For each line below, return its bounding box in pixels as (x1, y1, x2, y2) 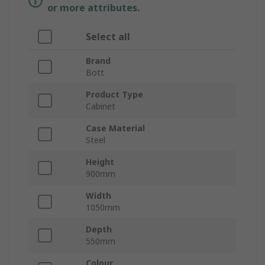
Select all (86, 30, 130, 44)
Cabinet (86, 101, 115, 112)
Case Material (86, 122, 145, 134)
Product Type (86, 89, 143, 101)
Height (86, 156, 114, 168)
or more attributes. (47, 1, 140, 15)
